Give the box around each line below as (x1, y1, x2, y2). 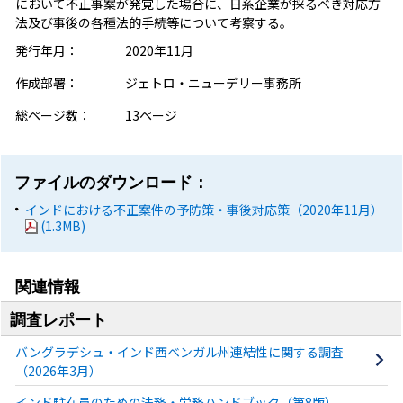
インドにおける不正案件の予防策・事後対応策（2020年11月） (25, 200, 384, 219)
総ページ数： (14, 105, 91, 124)
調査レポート (10, 310, 108, 329)
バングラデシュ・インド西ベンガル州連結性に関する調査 (14, 342, 344, 361)
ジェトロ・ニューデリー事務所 (124, 73, 301, 92)
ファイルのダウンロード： (14, 173, 210, 192)
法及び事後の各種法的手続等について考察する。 (14, 13, 292, 31)
